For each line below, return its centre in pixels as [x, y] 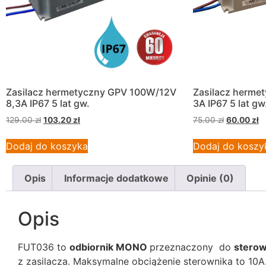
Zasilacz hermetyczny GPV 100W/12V [91, 92]
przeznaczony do [192, 247]
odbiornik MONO [110, 247]
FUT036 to [44, 247]
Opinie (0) [210, 178]
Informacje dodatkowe [116, 178]
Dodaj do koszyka [47, 146]
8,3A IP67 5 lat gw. [48, 103]
